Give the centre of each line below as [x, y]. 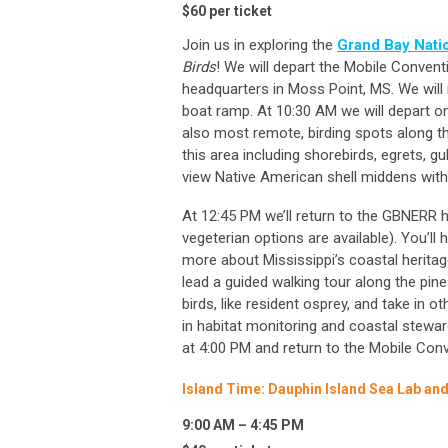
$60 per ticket [227, 11]
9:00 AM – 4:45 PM [243, 425]
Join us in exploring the [259, 45]
